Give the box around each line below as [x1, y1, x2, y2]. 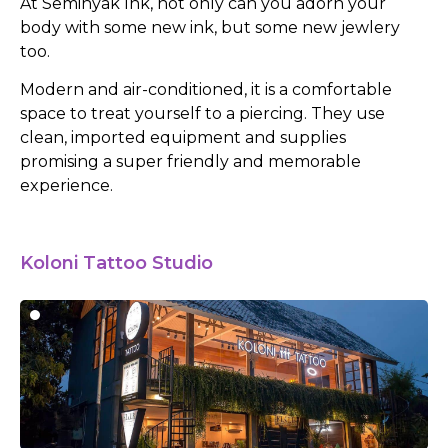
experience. [20, 176, 113, 196]
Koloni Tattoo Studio [20, 251, 213, 274]
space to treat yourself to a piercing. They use [20, 104, 385, 124]
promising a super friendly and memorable [20, 152, 361, 172]
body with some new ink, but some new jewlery [20, 17, 400, 37]
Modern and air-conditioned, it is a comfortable [20, 80, 392, 100]
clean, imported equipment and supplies [20, 128, 346, 148]
